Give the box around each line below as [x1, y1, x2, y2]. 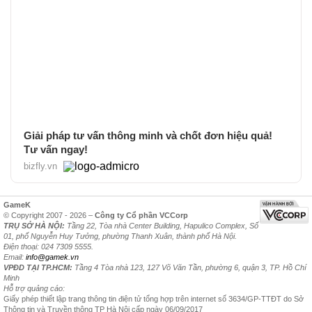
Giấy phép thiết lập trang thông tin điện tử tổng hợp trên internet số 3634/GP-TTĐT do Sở [3, 294, 304, 303]
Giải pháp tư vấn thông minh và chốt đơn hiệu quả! [24, 129, 272, 141]
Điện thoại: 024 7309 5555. [3, 242, 93, 251]
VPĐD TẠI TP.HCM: [3, 263, 72, 272]
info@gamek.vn [26, 252, 79, 261]
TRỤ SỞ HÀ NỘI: [3, 221, 65, 230]
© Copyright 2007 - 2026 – [3, 210, 95, 219]
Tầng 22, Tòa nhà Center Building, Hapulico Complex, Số [65, 221, 258, 230]
